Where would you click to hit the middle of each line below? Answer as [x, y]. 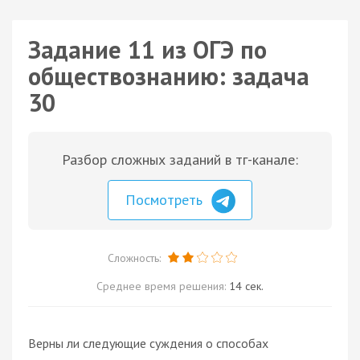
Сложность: [135, 258]
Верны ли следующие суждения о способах [148, 343]
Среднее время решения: [163, 286]
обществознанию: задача [169, 76]
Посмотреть [166, 200]
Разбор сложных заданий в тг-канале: [180, 160]
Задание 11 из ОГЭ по [147, 49]
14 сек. [246, 286]
